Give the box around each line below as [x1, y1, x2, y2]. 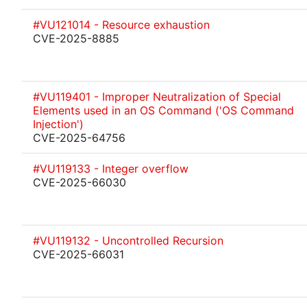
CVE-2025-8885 [33, 32, 119, 45]
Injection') [33, 117, 84, 131]
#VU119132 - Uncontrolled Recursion [33, 234, 223, 247]
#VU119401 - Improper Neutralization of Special [33, 90, 281, 103]
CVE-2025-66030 [33, 175, 126, 189]
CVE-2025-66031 [33, 247, 124, 261]
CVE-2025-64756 [33, 131, 125, 145]
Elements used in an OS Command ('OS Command [33, 103, 294, 117]
